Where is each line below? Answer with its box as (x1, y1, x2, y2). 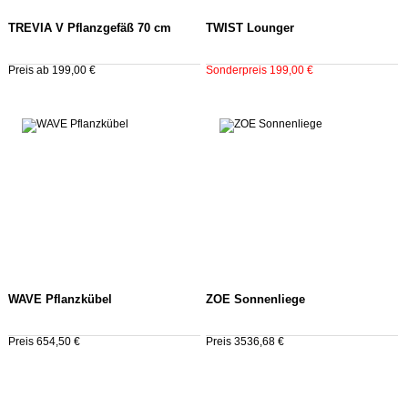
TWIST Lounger (205, 22, 294, 36)
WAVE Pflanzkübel (8, 292, 112, 306)
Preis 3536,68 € (205, 335, 284, 347)
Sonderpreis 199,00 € (205, 65, 313, 76)
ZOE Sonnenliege (205, 292, 305, 306)
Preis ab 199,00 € (8, 65, 96, 76)
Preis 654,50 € (8, 335, 80, 347)
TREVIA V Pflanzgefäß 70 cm (8, 22, 171, 36)
